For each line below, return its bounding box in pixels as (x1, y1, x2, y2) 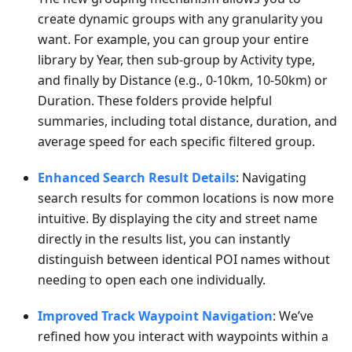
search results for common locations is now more (38, 189, 334, 207)
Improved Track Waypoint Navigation (38, 307, 273, 325)
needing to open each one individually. (38, 271, 266, 289)
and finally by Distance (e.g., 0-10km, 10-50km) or (38, 71, 328, 90)
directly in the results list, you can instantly (38, 230, 290, 248)
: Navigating (236, 169, 306, 187)
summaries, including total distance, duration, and (38, 112, 337, 130)
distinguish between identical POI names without (38, 251, 330, 269)
